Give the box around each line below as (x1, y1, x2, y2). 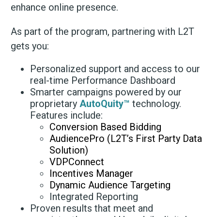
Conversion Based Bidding (49, 121, 162, 133)
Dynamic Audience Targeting (49, 179, 171, 191)
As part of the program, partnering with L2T (11, 25, 195, 37)
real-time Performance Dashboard (30, 74, 176, 86)
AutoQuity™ (79, 97, 130, 109)
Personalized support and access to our (30, 62, 201, 75)
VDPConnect (49, 155, 105, 168)
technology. (132, 97, 182, 109)
